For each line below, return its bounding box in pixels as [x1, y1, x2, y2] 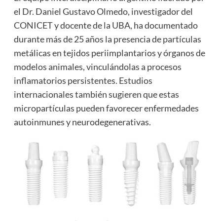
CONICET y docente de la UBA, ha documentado [13, 20, 198, 31]
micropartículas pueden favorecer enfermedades [13, 103, 199, 114]
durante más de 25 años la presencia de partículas [13, 34, 201, 45]
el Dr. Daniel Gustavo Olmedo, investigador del [13, 6, 193, 17]
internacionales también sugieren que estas [13, 89, 179, 100]
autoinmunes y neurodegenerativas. [13, 116, 151, 128]
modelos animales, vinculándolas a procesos [13, 61, 182, 73]
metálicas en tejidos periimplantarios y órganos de [13, 47, 205, 59]
